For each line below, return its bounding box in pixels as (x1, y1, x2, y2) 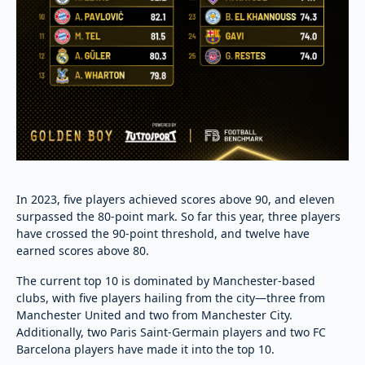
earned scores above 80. (16, 242, 149, 258)
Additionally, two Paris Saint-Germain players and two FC (16, 323, 326, 340)
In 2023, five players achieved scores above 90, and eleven (16, 191, 335, 207)
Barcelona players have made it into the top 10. (16, 341, 275, 357)
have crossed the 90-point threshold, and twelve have (16, 225, 310, 241)
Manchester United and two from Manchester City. (16, 306, 292, 323)
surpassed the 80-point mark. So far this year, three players (16, 208, 341, 224)
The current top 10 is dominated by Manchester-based (16, 272, 315, 288)
